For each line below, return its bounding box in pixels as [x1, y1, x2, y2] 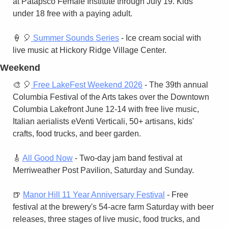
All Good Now [22, 153, 73, 162]
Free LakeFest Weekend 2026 [31, 80, 142, 89]
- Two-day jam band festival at [73, 153, 182, 162]
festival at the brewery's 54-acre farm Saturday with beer [13, 202, 214, 211]
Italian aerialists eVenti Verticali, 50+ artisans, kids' [13, 117, 194, 126]
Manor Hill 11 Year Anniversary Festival [23, 190, 165, 199]
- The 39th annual [142, 80, 208, 89]
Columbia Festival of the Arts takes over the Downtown [13, 92, 209, 101]
